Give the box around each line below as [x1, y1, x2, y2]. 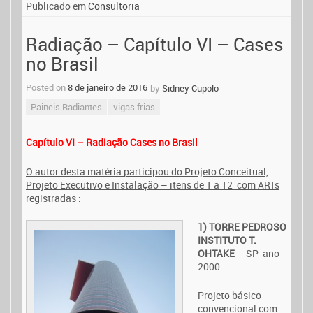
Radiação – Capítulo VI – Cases [26, 31, 284, 57]
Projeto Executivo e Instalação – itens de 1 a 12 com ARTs [26, 177, 279, 191]
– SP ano [235, 247, 279, 260]
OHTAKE [198, 247, 235, 260]
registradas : [26, 191, 81, 205]
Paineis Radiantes [31, 100, 102, 113]
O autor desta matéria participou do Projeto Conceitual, [26, 164, 268, 178]
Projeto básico [198, 289, 261, 303]
